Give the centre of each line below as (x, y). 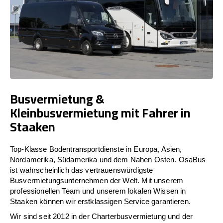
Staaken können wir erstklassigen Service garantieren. (100, 201)
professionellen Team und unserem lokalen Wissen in (98, 191)
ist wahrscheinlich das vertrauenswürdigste (82, 170)
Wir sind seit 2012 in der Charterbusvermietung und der (102, 216)
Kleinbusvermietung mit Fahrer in (100, 112)
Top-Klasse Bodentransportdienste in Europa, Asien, (96, 149)
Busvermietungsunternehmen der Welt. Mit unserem (97, 180)
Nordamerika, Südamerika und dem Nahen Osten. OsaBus (108, 159)
